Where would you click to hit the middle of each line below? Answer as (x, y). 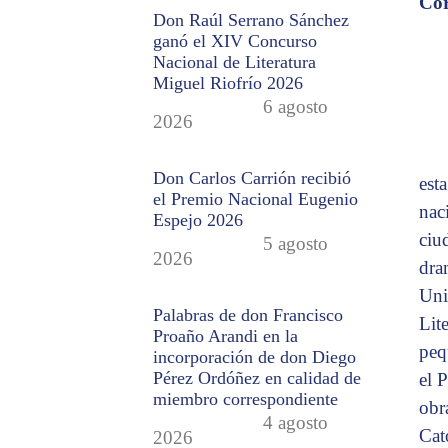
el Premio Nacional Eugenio (256, 198)
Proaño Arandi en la (226, 336)
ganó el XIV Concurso (235, 40)
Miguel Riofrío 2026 (228, 82)
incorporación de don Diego (255, 357)
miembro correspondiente (246, 399)
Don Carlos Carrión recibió (252, 177)
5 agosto (296, 243)
